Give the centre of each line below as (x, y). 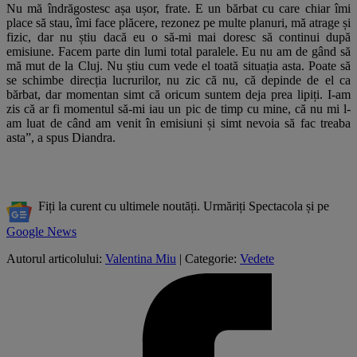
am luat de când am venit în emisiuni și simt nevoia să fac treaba (178, 124)
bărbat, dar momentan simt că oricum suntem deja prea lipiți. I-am (178, 95)
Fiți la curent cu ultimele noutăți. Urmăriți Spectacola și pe (180, 206)
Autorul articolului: (56, 259)
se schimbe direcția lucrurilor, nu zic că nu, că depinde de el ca (178, 80)
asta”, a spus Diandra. (61, 138)
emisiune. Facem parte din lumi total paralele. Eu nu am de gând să (178, 52)
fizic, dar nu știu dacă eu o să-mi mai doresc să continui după (178, 37)
